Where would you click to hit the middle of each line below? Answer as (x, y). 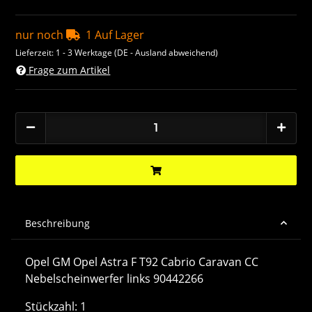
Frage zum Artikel (70, 70)
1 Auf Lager (115, 35)
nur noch (41, 35)
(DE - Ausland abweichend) (166, 53)
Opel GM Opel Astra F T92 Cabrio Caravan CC (142, 262)
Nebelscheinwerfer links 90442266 (114, 278)
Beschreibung (57, 223)
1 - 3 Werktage (85, 53)
